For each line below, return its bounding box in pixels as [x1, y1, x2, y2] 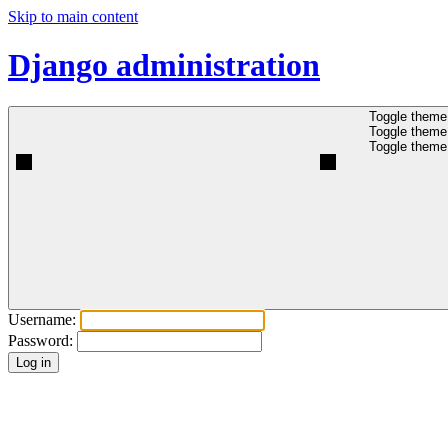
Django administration [8, 47, 320, 84]
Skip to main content [8, 8, 138, 25]
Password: [8, 331, 73, 349]
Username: [8, 310, 76, 328]
